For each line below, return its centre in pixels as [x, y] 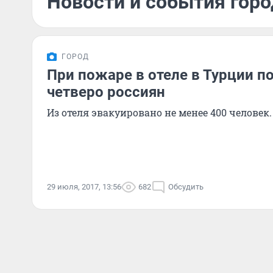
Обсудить [186, 187]
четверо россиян [106, 92]
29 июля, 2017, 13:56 [84, 187]
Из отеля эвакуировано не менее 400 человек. [159, 112]
